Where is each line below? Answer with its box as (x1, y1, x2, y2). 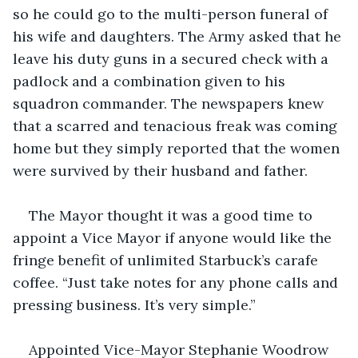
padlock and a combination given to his (13, 71, 289, 90)
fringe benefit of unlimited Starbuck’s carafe (13, 250, 322, 269)
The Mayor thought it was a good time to (29, 205, 316, 225)
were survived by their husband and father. (13, 161, 308, 180)
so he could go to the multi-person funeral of (13, 4, 332, 23)
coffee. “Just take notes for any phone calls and (13, 272, 342, 292)
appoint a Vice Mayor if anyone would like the (13, 228, 336, 247)
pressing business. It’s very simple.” (13, 295, 256, 314)
